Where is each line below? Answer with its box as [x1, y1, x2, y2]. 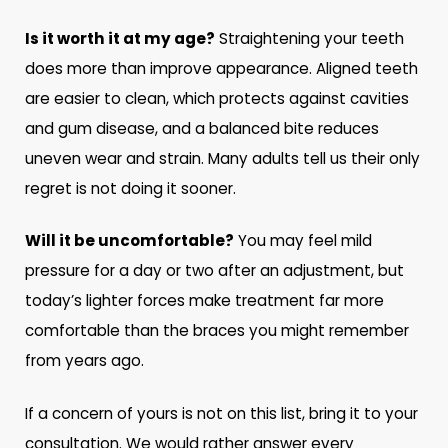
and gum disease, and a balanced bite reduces [25, 117, 380, 139]
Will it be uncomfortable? [25, 230, 235, 252]
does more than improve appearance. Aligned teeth [25, 57, 419, 79]
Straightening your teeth [215, 27, 405, 49]
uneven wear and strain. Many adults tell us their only [25, 147, 421, 169]
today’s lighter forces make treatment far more [25, 290, 385, 312]
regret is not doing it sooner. [25, 177, 237, 199]
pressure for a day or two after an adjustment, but [25, 260, 405, 282]
